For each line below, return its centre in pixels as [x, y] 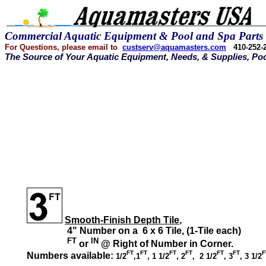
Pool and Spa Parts [217, 36]
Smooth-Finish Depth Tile [122, 220]
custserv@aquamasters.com [174, 47]
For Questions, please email [58, 47]
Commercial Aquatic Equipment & [88, 36]
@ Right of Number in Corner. [167, 244]
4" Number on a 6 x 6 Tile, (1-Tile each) [134, 231]
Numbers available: [71, 255]
